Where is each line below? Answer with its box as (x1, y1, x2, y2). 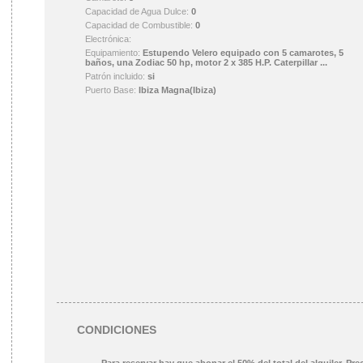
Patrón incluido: (85, 71, 147, 81)
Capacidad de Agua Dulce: (85, 6, 191, 16)
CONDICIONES (77, 323, 156, 336)
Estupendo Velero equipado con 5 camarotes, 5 (143, 48, 344, 58)
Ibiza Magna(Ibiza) (139, 85, 216, 95)
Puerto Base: (85, 85, 139, 95)
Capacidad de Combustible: (85, 20, 195, 30)
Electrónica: (85, 34, 131, 44)
